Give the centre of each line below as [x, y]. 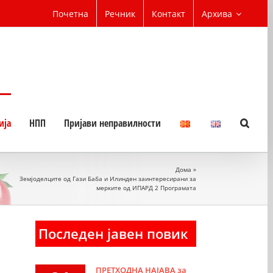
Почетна [70, 13]
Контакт [168, 13]
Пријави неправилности [112, 123]
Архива [217, 13]
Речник [120, 13]
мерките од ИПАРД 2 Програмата [146, 188]
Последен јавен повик [113, 233]
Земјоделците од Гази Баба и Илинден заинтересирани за [108, 179]
